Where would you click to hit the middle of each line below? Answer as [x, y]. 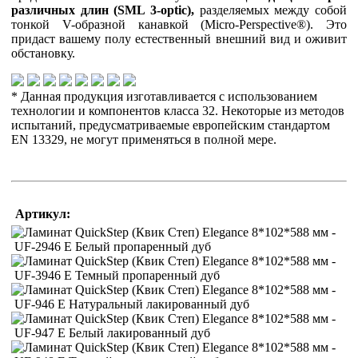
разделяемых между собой [270, 10]
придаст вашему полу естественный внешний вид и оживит [179, 39]
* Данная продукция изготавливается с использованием [164, 97]
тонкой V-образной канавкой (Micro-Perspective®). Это [179, 25]
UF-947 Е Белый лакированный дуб [112, 333]
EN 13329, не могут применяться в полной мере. [144, 140]
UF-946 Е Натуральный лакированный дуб [132, 304]
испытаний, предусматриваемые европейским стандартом [171, 125]
